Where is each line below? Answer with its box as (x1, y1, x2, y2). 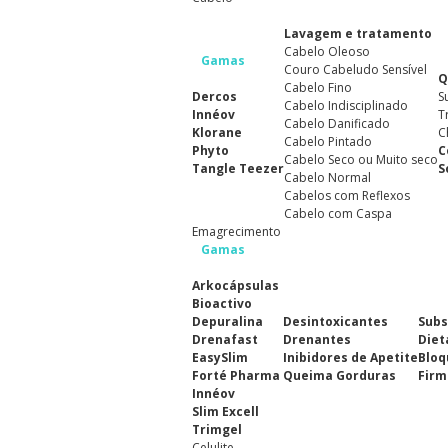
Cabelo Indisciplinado (284, 97, 408, 114)
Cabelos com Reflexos (284, 187, 410, 204)
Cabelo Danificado (284, 115, 390, 132)
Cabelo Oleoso (284, 43, 370, 60)
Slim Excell (192, 403, 259, 420)
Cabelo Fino (284, 79, 352, 96)
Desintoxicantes (283, 313, 388, 330)
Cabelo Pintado (284, 133, 372, 150)
